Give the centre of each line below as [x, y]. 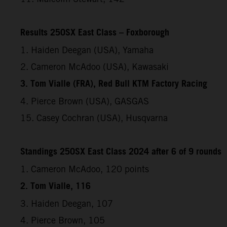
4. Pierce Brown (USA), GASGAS [85, 101]
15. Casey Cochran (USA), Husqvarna [94, 118]
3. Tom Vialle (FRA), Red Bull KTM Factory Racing [114, 84]
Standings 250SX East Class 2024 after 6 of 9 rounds [121, 152]
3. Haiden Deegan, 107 [67, 203]
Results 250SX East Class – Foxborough [95, 33]
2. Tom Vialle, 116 [55, 186]
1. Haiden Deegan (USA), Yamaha [87, 50]
